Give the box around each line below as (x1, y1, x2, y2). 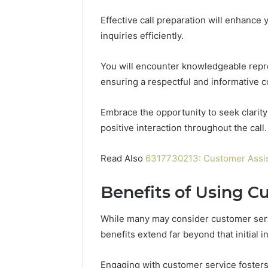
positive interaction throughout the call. (100, 121, 267, 133)
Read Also (100, 152, 145, 164)
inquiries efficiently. (100, 29, 184, 41)
